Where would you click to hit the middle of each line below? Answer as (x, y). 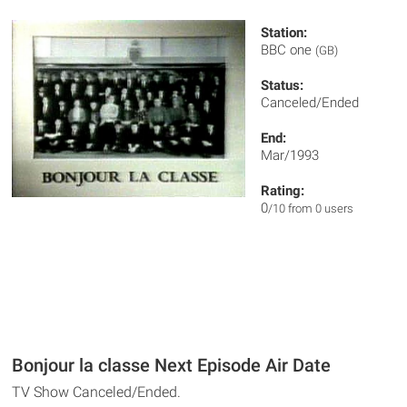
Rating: (283, 191)
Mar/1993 (290, 155)
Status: (283, 85)
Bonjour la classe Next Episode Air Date (172, 365)
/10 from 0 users (311, 208)
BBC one (288, 50)
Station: (284, 33)
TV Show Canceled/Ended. (97, 392)
